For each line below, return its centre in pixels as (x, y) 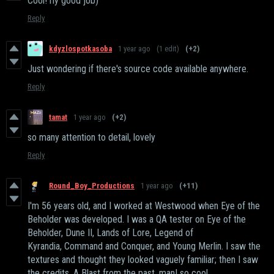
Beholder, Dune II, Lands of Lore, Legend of (110, 233)
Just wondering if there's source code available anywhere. (138, 69)
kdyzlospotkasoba (80, 49)
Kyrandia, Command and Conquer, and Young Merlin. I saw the (144, 246)
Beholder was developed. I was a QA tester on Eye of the (137, 220)
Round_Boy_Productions (92, 186)
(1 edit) (168, 49)
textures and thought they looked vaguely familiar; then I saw (143, 260)
